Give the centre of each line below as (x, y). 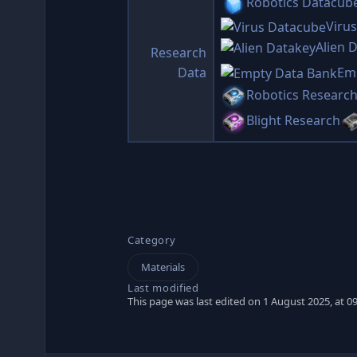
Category (152, 240)
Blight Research (293, 121)
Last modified (163, 288)
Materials (163, 267)
